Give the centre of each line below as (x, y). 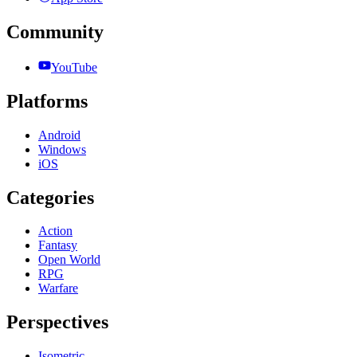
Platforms (47, 101)
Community (55, 31)
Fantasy (58, 245)
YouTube (74, 67)
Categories (50, 197)
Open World (69, 260)
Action (55, 231)
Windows (62, 149)
